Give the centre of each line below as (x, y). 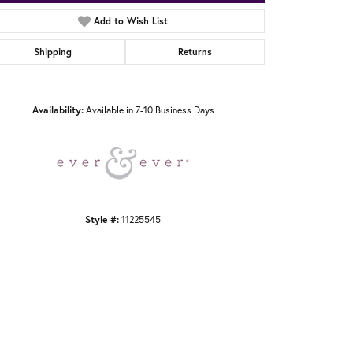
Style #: (102, 219)
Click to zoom (202, 98)
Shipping (53, 52)
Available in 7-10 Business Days (150, 110)
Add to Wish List (131, 21)
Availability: (58, 110)
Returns (195, 52)
